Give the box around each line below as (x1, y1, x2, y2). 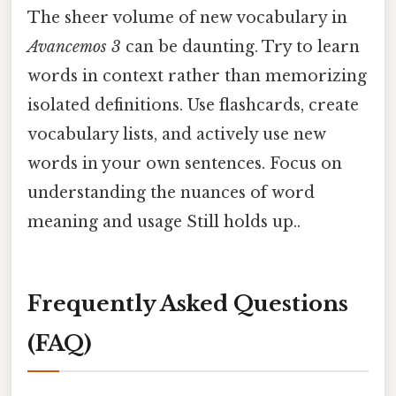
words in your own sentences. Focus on (27, 153, 342, 173)
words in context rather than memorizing (27, 65, 367, 86)
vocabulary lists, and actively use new (27, 124, 326, 144)
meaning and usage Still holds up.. (27, 211, 301, 232)
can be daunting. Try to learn (121, 36, 360, 57)
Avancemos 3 (27, 36, 121, 57)
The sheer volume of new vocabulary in (27, 7, 347, 27)
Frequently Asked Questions (27, 290, 348, 316)
